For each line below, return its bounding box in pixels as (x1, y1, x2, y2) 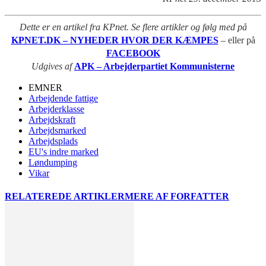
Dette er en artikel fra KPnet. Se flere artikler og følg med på (19, 21, 247, 32)
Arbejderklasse (28, 103, 84, 114)
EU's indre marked (28, 146, 99, 157)
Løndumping (28, 157, 77, 167)
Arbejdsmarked (28, 125, 86, 135)
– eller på (220, 34, 255, 45)
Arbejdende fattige (28, 93, 98, 103)
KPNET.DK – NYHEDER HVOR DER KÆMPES (11, 34, 218, 45)
